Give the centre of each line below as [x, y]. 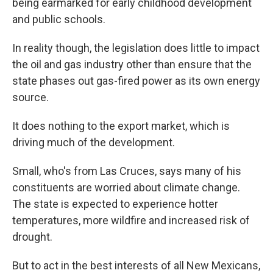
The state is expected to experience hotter [115, 204]
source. [30, 97]
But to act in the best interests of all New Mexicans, [136, 265]
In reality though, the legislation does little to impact [136, 48]
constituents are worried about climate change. [126, 187]
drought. [32, 237]
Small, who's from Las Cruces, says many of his [127, 171]
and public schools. [59, 19]
